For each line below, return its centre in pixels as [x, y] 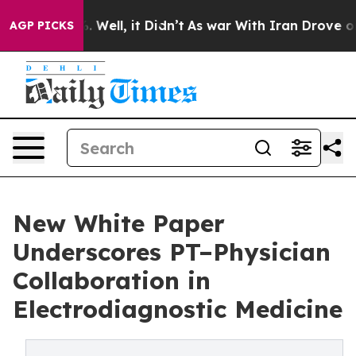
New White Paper [119, 223]
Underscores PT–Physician [172, 252]
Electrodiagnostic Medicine [178, 309]
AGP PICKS [42, 25]
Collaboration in [112, 281]
